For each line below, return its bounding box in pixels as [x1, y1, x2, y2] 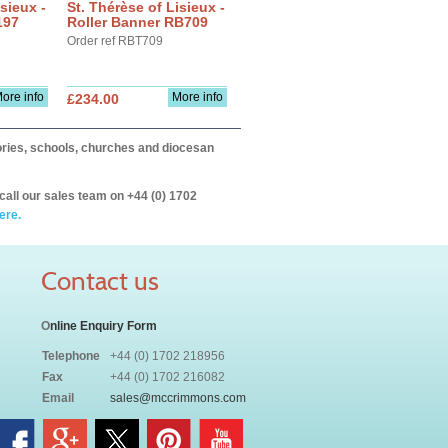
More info [172, 90, 223, 104]
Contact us [41, 265, 159, 297]
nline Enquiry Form [50, 319, 157, 333]
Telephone [42, 349, 100, 363]
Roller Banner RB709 [67, 14, 208, 30]
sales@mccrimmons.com [110, 391, 246, 405]
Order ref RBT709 [67, 34, 163, 48]
